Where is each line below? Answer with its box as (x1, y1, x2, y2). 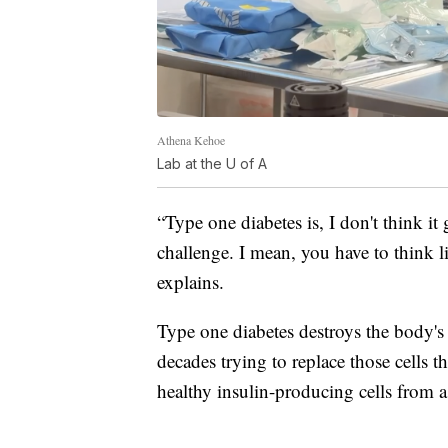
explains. (157, 269, 224, 295)
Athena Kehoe (157, 132, 225, 149)
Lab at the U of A (157, 155, 267, 173)
